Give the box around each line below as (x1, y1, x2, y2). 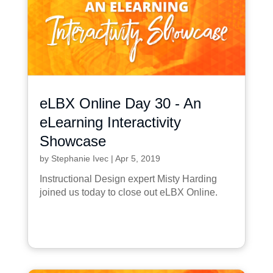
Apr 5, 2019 (115, 153, 160, 163)
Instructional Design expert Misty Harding (39, 173, 217, 184)
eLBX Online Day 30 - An (39, 94, 201, 112)
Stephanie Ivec (51, 153, 108, 163)
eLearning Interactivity (39, 113, 181, 130)
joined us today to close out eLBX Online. (39, 186, 218, 197)
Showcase (39, 132, 106, 149)
